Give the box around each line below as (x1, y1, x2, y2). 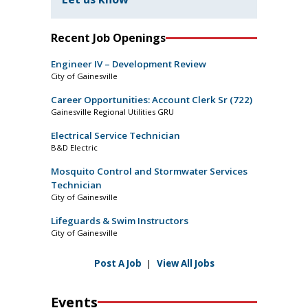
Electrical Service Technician (51, 129, 180, 142)
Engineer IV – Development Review (51, 58, 206, 71)
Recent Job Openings (51, 30, 166, 46)
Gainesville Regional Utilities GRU (51, 107, 174, 118)
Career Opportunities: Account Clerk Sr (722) (51, 93, 252, 107)
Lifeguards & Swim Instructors (51, 214, 188, 228)
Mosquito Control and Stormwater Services (51, 165, 247, 178)
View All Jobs (156, 257, 214, 270)
